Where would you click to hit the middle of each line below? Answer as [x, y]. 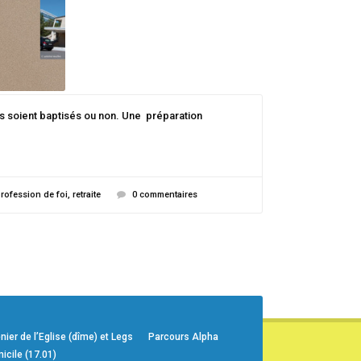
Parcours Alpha [183, 337]
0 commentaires [165, 195]
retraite [87, 195]
